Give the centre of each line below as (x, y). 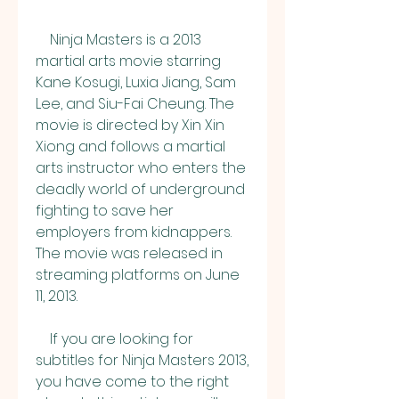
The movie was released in (129, 253)
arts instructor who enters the (141, 168)
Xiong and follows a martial (130, 147)
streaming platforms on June (138, 275)
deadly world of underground (140, 189)
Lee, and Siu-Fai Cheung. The (135, 104)
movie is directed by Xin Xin (130, 125)
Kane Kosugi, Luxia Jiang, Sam (136, 82)
